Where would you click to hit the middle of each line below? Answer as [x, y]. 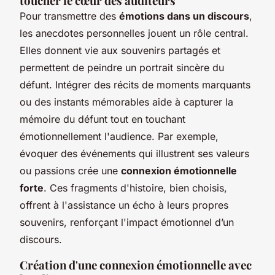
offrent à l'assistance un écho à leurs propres [124, 205]
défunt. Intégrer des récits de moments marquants [135, 84]
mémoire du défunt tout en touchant [103, 119]
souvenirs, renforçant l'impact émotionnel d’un [127, 222]
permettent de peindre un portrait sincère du [122, 67]
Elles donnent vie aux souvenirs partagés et [120, 50]
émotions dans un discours [184, 16]
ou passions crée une [70, 170]
